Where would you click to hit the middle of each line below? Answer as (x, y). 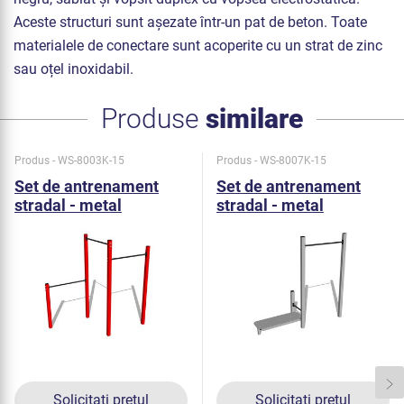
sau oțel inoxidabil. (73, 69)
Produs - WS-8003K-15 (69, 161)
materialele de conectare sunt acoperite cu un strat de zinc (198, 45)
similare (254, 118)
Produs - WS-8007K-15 (271, 161)
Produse (153, 118)
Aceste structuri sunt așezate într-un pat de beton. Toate (190, 22)
